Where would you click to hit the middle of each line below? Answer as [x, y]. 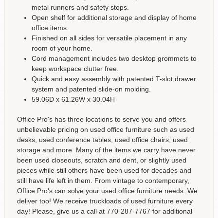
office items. [50, 27]
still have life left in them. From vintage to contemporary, [103, 180]
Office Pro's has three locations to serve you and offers [101, 119]
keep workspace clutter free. [75, 68]
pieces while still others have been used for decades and [104, 170]
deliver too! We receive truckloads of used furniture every [105, 201]
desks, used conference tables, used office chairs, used [102, 139]
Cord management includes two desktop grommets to [114, 58]
